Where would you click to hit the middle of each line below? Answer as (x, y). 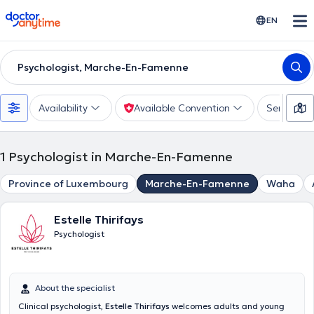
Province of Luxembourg (68, 184)
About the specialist (75, 288)
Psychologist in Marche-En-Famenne (121, 157)
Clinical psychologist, (62, 306)
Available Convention (182, 108)
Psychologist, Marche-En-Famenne (103, 67)
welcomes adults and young (227, 306)
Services (285, 108)
